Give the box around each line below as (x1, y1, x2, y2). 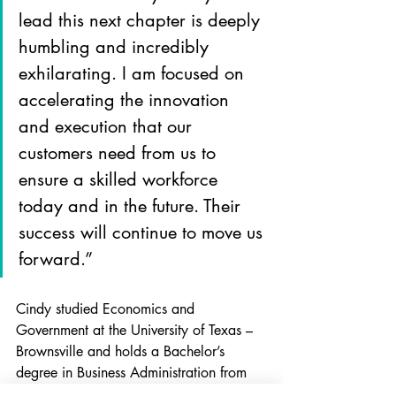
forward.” (19, 247, 93, 271)
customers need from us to (19, 141, 221, 165)
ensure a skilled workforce (19, 168, 223, 192)
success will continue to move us (19, 221, 268, 245)
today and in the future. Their (19, 194, 246, 218)
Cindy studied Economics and (16, 300, 199, 319)
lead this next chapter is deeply (19, 9, 265, 33)
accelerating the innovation (19, 88, 234, 112)
